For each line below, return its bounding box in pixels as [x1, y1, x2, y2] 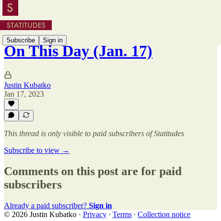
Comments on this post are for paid [4, 164, 182, 178]
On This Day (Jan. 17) [4, 42, 152, 60]
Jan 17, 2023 [4, 89, 44, 98]
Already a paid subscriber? [4, 201, 89, 210]
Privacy [83, 210, 107, 219]
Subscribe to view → [4, 146, 70, 154]
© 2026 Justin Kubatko [4, 210, 76, 219]
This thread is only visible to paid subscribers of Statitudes [4, 129, 184, 138]
